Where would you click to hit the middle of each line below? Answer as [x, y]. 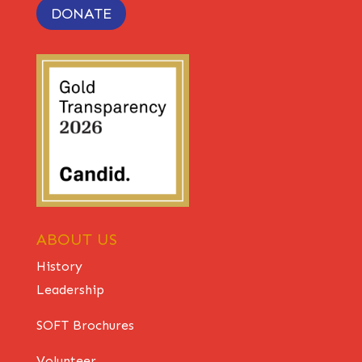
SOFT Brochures [85, 326]
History [59, 267]
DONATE [81, 13]
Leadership [70, 290]
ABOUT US [76, 240]
